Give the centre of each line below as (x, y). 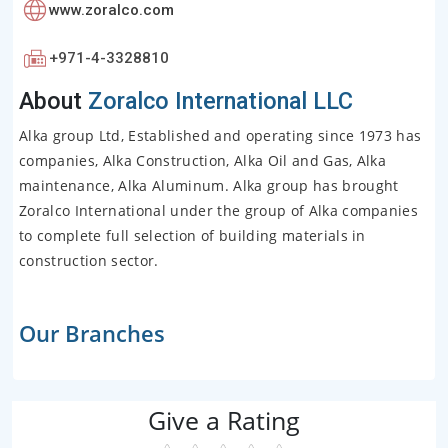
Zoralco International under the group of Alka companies (219, 211)
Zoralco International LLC (217, 101)
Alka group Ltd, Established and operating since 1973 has (220, 136)
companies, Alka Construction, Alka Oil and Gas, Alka (203, 161)
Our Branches (92, 334)
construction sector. (89, 261)
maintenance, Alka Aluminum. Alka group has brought (209, 186)
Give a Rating (224, 419)
